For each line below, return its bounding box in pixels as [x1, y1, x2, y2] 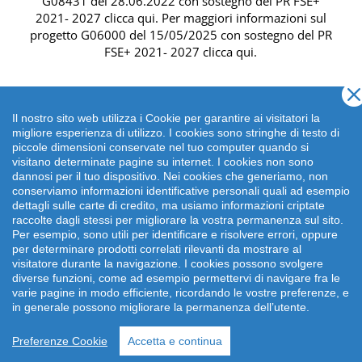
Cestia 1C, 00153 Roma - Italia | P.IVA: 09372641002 [33, 269, 328, 286]
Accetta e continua [128, 335, 222, 347]
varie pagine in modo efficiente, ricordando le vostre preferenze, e [12, 286, 349, 299]
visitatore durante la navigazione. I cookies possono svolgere [12, 257, 323, 270]
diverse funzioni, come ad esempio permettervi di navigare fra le [12, 271, 340, 284]
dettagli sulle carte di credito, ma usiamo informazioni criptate [12, 199, 325, 212]
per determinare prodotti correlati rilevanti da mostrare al [12, 242, 301, 255]
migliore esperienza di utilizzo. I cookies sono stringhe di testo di [12, 126, 339, 139]
